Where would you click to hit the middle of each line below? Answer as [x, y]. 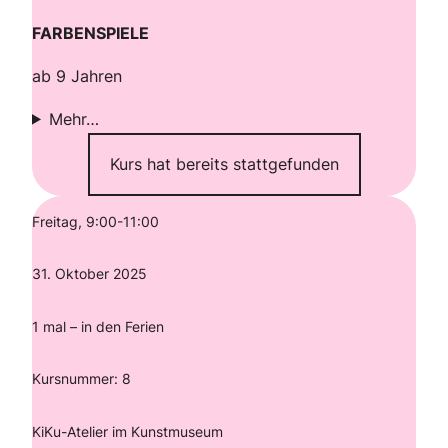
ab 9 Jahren [77, 75]
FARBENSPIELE [90, 32]
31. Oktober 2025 [89, 274]
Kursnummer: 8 [81, 379]
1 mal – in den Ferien [98, 326]
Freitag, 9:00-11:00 [95, 221]
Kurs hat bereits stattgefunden [224, 163]
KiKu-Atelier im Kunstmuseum [129, 431]
